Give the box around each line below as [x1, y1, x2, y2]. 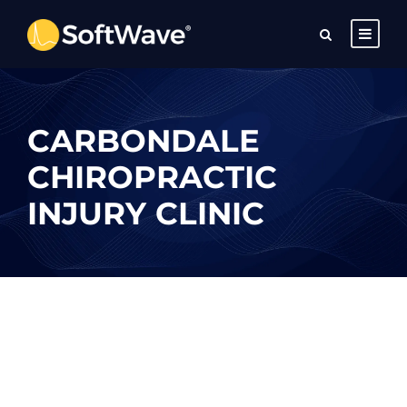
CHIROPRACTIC [27, 158, 277, 196]
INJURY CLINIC [27, 194, 264, 233]
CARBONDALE [27, 122, 260, 160]
